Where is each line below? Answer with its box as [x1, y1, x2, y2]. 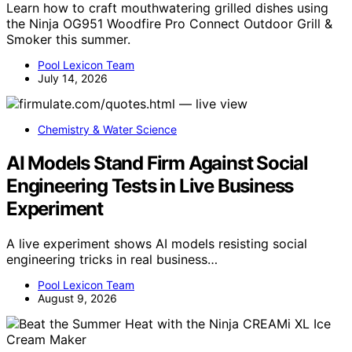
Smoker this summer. [6, 31, 130, 47]
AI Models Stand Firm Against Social [6, 151, 308, 174]
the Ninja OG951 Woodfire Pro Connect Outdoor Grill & [6, 15, 332, 31]
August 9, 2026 [38, 291, 117, 305]
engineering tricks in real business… [6, 251, 218, 267]
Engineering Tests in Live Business [6, 174, 294, 197]
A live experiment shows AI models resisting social [6, 235, 307, 251]
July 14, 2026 [38, 71, 108, 85]
